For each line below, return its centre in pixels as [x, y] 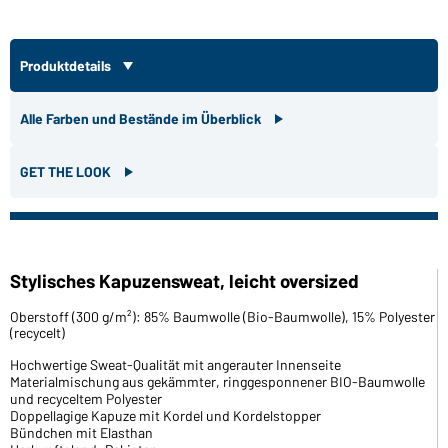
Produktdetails [67, 65]
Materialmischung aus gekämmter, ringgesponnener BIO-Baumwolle [217, 381]
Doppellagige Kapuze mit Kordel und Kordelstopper [165, 415]
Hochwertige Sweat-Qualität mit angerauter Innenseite [175, 364]
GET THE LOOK [67, 171]
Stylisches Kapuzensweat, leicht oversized [184, 280]
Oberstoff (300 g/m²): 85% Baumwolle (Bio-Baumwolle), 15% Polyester [222, 316]
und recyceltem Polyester [86, 398]
